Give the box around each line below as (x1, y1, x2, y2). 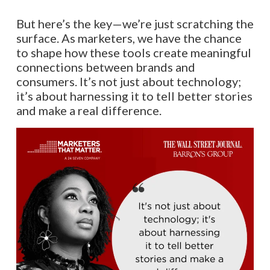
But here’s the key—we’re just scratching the (16, 16, 254, 31)
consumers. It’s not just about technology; (16, 74, 241, 89)
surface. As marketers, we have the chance (16, 30, 242, 45)
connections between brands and (16, 59, 195, 74)
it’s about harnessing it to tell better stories (16, 88, 253, 103)
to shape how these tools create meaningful (16, 45, 251, 60)
